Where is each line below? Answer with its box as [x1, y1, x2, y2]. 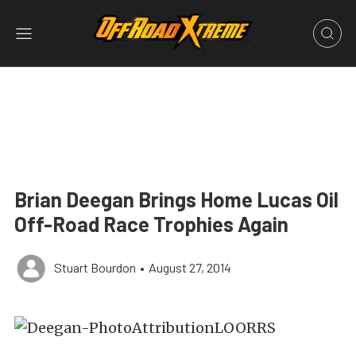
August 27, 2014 [149, 260, 231, 275]
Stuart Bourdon [54, 260, 136, 275]
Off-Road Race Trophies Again [14, 211, 288, 236]
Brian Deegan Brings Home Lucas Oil [14, 187, 339, 211]
